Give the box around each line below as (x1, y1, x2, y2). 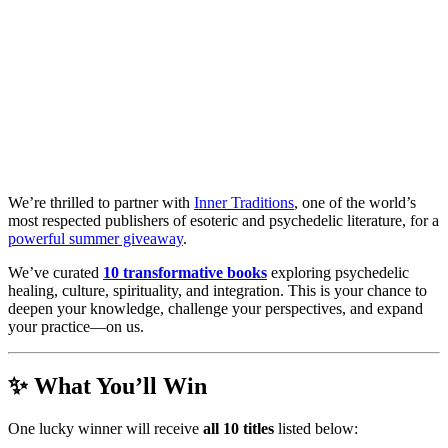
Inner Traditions (194, 193, 294, 211)
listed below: (274, 420, 358, 438)
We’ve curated (8, 263, 103, 281)
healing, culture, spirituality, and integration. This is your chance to (8, 281, 427, 299)
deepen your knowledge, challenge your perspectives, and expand (8, 299, 423, 317)
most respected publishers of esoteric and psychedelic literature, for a (8, 211, 439, 229)
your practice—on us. (8, 317, 144, 335)
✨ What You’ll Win (8, 373, 207, 400)
